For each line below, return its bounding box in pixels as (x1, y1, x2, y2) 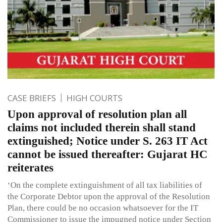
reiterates (7, 161, 54, 174)
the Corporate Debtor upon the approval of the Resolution (7, 191, 210, 201)
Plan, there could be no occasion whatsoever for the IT (7, 203, 198, 213)
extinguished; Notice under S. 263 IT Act (7, 134, 208, 147)
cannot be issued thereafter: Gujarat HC (7, 148, 208, 161)
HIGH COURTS (66, 92, 122, 104)
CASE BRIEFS (7, 92, 56, 104)
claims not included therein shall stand (7, 121, 196, 134)
